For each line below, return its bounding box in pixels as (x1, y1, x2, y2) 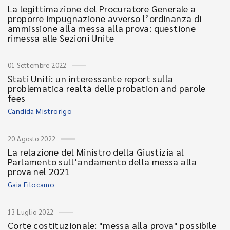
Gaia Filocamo (8, 180, 55, 189)
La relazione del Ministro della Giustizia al (8, 146, 184, 158)
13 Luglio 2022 (8, 207, 54, 216)
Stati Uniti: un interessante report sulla (8, 72, 174, 84)
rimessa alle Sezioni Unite (8, 32, 114, 44)
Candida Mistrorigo (8, 106, 72, 116)
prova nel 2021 (8, 165, 70, 177)
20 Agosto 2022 (8, 134, 56, 143)
